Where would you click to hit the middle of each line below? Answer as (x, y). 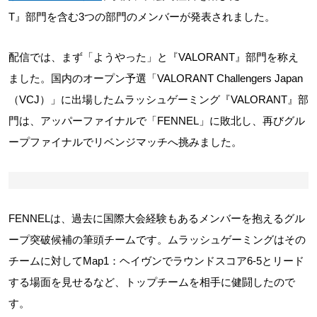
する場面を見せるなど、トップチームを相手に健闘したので (152, 282)
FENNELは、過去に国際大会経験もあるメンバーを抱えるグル (157, 218)
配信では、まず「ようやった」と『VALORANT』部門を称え (154, 57)
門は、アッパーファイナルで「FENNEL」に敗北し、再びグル (157, 121)
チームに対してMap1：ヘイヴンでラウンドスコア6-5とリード (156, 261)
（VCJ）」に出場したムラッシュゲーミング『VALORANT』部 (158, 99)
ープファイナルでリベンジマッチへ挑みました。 (125, 142)
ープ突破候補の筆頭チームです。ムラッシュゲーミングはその (157, 240)
